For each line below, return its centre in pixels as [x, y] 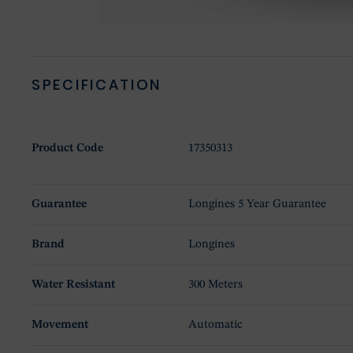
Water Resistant [73, 285]
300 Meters [216, 285]
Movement [60, 325]
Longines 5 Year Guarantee [258, 205]
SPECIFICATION [97, 85]
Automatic [216, 325]
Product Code [67, 149]
